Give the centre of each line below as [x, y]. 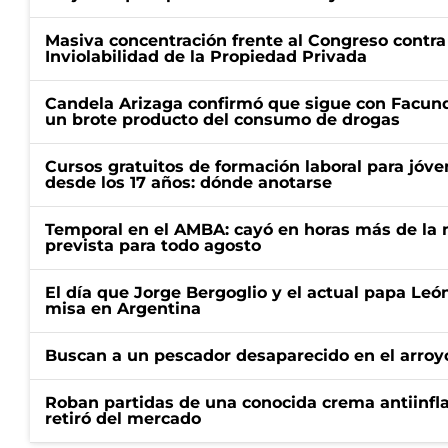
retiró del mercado [123, 418]
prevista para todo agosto [153, 245]
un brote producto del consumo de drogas [222, 119]
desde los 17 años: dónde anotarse [188, 182]
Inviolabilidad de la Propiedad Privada [206, 56]
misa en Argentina [123, 308]
